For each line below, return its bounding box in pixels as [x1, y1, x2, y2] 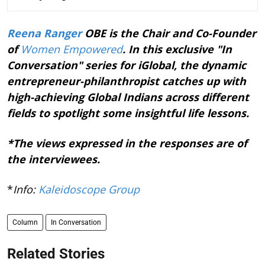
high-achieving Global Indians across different [7, 89, 249, 104]
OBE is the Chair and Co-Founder [82, 25, 256, 40]
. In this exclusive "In [122, 41, 232, 56]
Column [12, 218, 38, 227]
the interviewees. [7, 151, 100, 166]
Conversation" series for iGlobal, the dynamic [7, 57, 246, 72]
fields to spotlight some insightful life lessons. [7, 105, 249, 120]
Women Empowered [21, 41, 122, 56]
